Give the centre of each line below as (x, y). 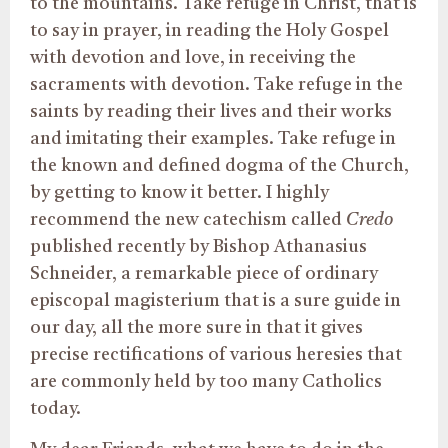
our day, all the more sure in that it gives (196, 327)
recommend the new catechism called (188, 219)
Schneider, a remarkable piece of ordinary (204, 273)
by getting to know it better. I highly (179, 192)
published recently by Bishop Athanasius (198, 246)
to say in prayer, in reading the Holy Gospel (209, 30)
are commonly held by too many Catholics (206, 381)
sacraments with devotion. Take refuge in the (216, 84)
